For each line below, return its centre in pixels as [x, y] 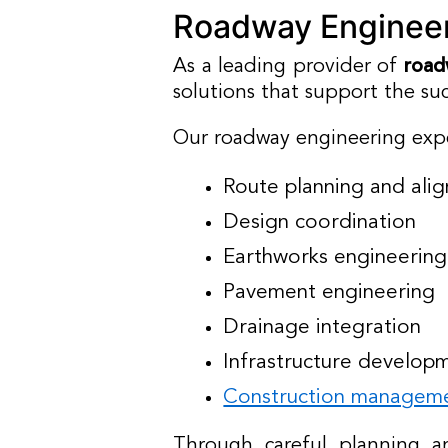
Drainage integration [322, 327]
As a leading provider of [288, 67]
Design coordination [320, 222]
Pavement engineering [329, 292]
